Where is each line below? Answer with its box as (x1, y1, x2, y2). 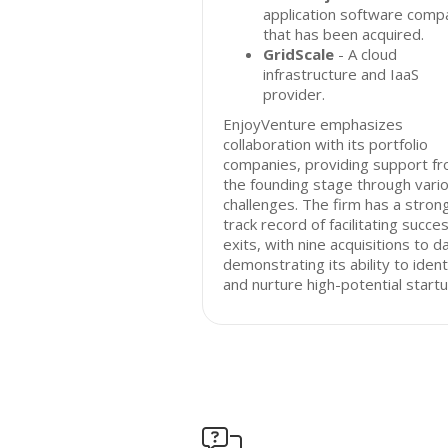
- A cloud (334, 44, 397, 64)
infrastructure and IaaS (263, 64, 419, 84)
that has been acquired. (263, 24, 424, 44)
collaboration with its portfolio (223, 134, 428, 154)
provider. (263, 84, 325, 104)
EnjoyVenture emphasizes (223, 114, 403, 134)
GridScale (263, 44, 334, 64)
